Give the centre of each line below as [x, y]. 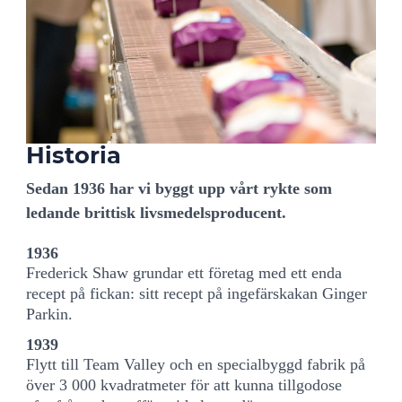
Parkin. [50, 314]
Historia [74, 155]
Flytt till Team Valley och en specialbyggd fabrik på [196, 364]
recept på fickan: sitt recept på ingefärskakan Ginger [197, 293]
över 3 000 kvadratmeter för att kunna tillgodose [184, 385]
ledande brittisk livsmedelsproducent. [157, 213]
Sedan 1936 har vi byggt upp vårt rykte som [179, 189]
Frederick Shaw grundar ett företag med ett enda [184, 272]
